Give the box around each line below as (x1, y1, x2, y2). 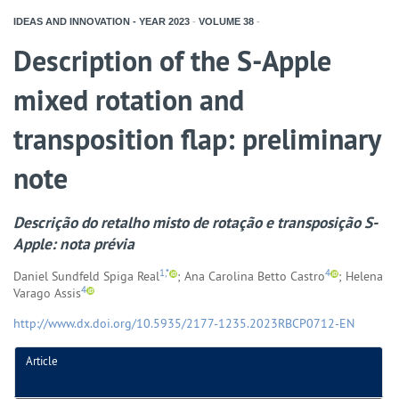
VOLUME (196, 15, 240, 27)
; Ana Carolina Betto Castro (177, 267, 325, 284)
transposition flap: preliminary (13, 120, 380, 158)
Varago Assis (13, 284, 81, 301)
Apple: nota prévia (13, 232, 134, 254)
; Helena (338, 267, 383, 284)
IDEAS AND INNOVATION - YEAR (13, 15, 166, 27)
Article (26, 353, 58, 368)
